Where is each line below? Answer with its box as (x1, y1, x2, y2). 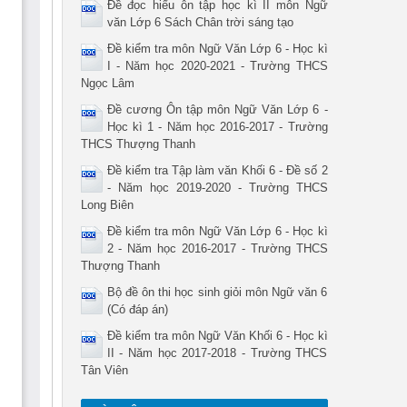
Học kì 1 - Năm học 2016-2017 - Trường (106, 119, 328, 134)
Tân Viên (80, 362, 128, 377)
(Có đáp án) (106, 302, 168, 316)
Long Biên (80, 197, 134, 212)
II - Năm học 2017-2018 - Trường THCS (106, 345, 328, 360)
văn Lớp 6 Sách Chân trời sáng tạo (106, 15, 293, 29)
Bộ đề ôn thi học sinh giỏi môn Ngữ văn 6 (106, 284, 328, 299)
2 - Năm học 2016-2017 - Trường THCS (106, 241, 328, 255)
